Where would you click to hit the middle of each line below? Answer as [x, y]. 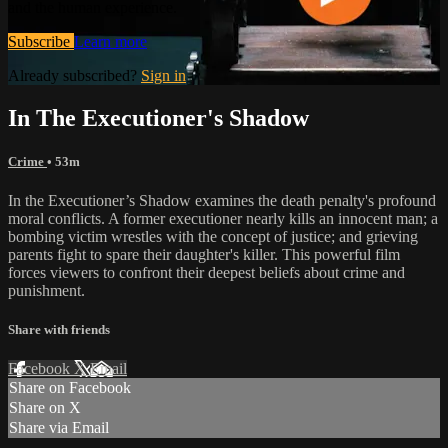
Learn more [110, 41]
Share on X [45, 408]
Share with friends [59, 330]
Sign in [163, 75]
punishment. [46, 290]
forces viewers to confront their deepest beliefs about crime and [206, 272]
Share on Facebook [70, 388]
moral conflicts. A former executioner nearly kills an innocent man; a [223, 218]
